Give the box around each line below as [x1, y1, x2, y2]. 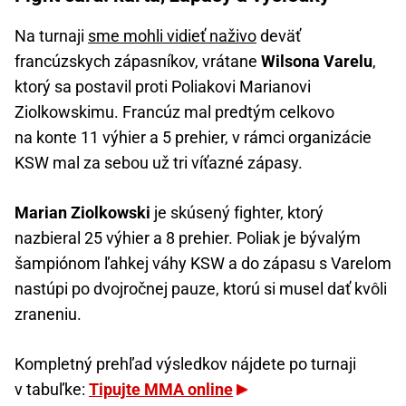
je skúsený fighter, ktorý [154, 203, 324, 223]
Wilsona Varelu [261, 52, 372, 72]
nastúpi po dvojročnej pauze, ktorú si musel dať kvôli [14, 279, 387, 299]
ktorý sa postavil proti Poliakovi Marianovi [14, 77, 311, 97]
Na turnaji [14, 26, 88, 46]
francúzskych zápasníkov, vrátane [14, 52, 261, 72]
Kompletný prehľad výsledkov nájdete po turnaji [14, 354, 356, 374]
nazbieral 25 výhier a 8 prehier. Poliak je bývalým [14, 228, 361, 248]
